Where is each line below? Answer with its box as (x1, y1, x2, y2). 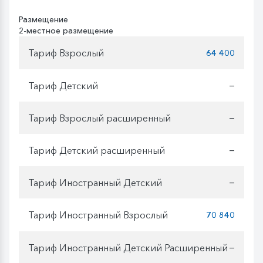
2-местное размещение (19, 25, 113, 36)
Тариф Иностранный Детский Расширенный (28, 241, 228, 254)
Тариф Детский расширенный (28, 144, 165, 156)
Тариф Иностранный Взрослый (28, 208, 168, 221)
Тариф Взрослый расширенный (28, 112, 171, 124)
